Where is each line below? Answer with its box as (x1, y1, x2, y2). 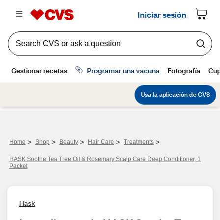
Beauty (59, 138, 78, 145)
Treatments (124, 138, 154, 145)
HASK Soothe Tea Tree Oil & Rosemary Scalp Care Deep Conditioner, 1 (9, 156, 201, 163)
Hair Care (88, 138, 114, 145)
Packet (9, 163, 27, 169)
